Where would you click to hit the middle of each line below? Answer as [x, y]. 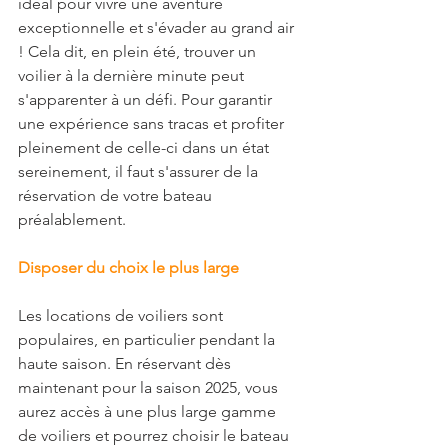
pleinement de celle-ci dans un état [145, 147]
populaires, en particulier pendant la [148, 339]
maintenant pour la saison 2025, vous [150, 387]
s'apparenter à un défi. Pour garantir [147, 99]
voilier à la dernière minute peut [133, 75]
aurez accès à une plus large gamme [149, 411]
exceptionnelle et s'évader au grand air [158, 27]
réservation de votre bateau [117, 195]
